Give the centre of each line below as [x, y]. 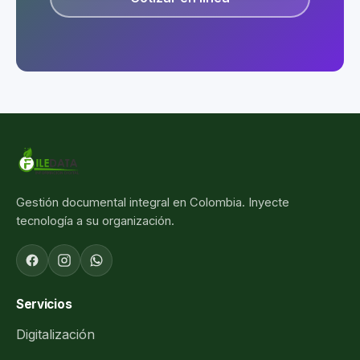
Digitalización [55, 335]
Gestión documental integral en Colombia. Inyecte [153, 202]
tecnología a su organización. [95, 221]
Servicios [44, 304]
